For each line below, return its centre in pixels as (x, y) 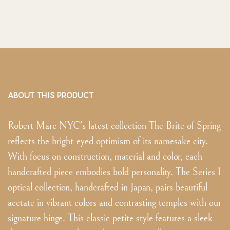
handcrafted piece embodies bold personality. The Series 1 (114, 172)
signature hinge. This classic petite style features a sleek (110, 219)
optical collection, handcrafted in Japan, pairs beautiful (108, 188)
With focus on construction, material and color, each (105, 157)
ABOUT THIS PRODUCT (51, 96)
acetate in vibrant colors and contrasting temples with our (114, 203)
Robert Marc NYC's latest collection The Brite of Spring (114, 126)
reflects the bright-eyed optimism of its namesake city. (108, 142)
